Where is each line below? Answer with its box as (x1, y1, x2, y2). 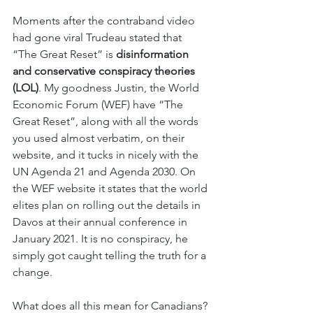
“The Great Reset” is (13, 48, 116, 61)
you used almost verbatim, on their (13, 131, 187, 145)
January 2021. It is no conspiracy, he (13, 232, 191, 245)
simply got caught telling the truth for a (13, 249, 209, 262)
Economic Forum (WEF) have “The (13, 98, 186, 111)
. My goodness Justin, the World (38, 81, 202, 94)
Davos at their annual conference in (13, 215, 190, 228)
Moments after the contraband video (13, 14, 198, 27)
